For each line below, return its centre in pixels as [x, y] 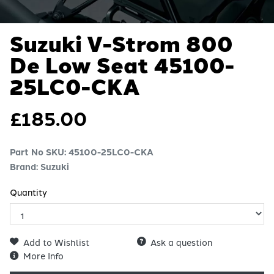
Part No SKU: [39, 152]
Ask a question [181, 242]
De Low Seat [82, 65]
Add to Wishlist [56, 242]
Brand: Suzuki [39, 166]
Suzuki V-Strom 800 [121, 44]
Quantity [28, 192]
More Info [43, 256]
